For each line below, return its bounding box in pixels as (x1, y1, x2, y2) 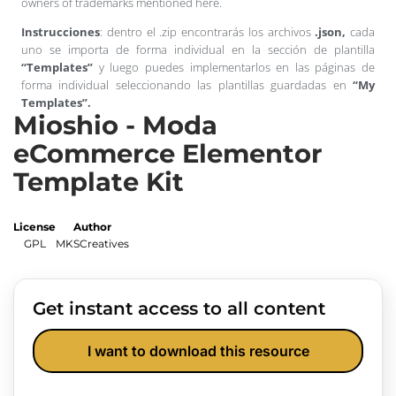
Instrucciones (21, 23, 100, 40)
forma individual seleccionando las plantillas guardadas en (21, 76, 353, 93)
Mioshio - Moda (13, 109, 217, 141)
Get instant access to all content (32, 298, 325, 320)
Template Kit (13, 165, 184, 197)
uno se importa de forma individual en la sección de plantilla (21, 41, 375, 57)
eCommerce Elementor (13, 137, 323, 169)
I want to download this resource (87, 342, 309, 361)
